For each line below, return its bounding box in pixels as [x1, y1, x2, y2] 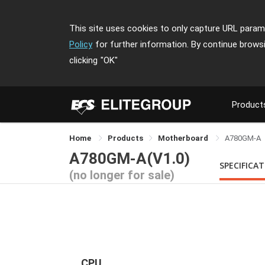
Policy [69, 39, 92, 50]
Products [108, 134, 143, 143]
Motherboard [158, 134, 210, 143]
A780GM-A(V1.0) [69, 149, 190, 167]
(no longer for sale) [69, 167, 174, 182]
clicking [69, 55, 98, 66]
